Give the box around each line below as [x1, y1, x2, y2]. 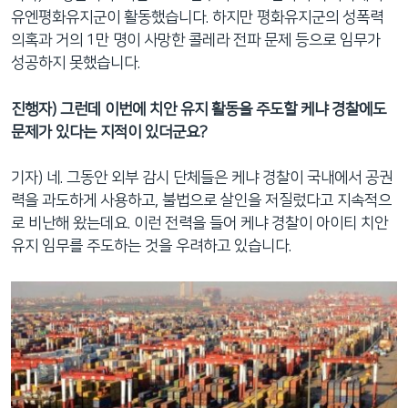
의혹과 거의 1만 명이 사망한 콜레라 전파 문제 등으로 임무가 [11, 32, 381, 49]
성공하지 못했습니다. [11, 55, 140, 72]
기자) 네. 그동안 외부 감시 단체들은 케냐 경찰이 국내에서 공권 [11, 169, 393, 187]
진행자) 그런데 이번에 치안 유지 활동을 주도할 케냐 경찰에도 [11, 100, 386, 117]
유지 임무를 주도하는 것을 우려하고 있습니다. [11, 238, 291, 255]
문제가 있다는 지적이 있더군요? [11, 123, 208, 140]
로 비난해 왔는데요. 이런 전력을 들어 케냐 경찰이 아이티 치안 [11, 215, 388, 232]
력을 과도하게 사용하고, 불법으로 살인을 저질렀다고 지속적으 [11, 192, 392, 209]
